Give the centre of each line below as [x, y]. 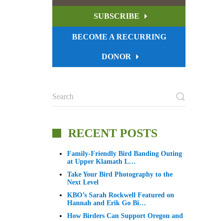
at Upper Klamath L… [101, 162]
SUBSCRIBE [116, 16]
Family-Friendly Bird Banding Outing [125, 154]
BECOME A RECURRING [119, 37]
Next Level [83, 183]
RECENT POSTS [111, 133]
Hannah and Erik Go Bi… [107, 203]
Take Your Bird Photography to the [120, 175]
